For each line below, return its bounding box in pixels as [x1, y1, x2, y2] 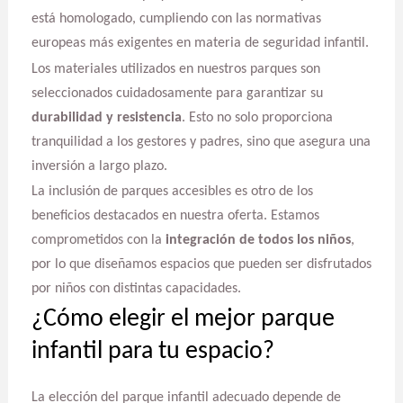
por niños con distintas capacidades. [31, 282, 241, 297]
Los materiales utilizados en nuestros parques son [31, 61, 320, 76]
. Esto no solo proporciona [181, 110, 333, 125]
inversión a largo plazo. [31, 158, 167, 174]
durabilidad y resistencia [31, 110, 182, 125]
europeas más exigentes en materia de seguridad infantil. [31, 36, 369, 51]
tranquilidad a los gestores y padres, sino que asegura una [31, 134, 371, 149]
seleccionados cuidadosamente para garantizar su [31, 85, 323, 101]
